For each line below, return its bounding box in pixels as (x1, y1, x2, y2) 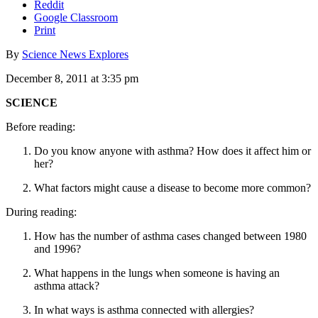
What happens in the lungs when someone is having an (34, 266, 280, 279)
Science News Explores (22, 48, 128, 60)
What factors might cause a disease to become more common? (34, 181, 311, 194)
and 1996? (34, 242, 81, 255)
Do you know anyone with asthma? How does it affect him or (34, 144, 311, 157)
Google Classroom (34, 11, 118, 23)
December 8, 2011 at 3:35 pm (6, 72, 138, 84)
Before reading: (6, 120, 75, 133)
